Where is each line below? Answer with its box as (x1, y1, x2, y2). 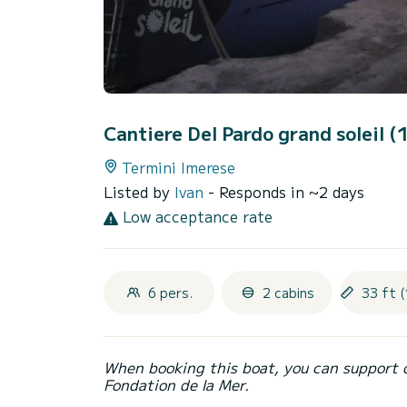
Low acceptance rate (118, 205, 273, 228)
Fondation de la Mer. (104, 373, 249, 396)
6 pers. (147, 283, 193, 303)
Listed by (104, 181, 174, 203)
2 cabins (262, 283, 314, 303)
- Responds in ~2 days (208, 181, 364, 203)
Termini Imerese (122, 156, 235, 179)
